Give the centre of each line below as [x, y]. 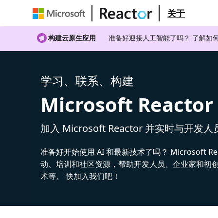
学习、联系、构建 [87, 80]
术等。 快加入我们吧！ [81, 176]
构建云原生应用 [72, 38]
